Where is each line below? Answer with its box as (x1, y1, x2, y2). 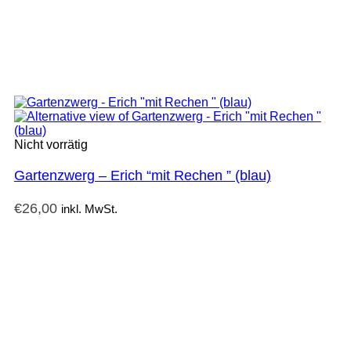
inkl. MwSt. (60, 201, 118, 215)
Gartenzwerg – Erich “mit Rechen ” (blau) (13, 167, 271, 183)
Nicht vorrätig (13, 137, 88, 151)
